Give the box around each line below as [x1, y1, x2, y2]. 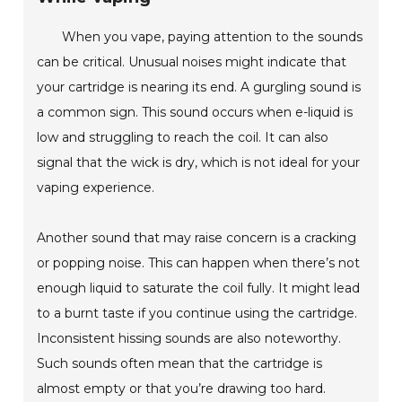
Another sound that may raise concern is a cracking [37, 230, 357, 247]
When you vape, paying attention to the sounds [62, 29, 363, 46]
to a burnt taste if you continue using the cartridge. [37, 305, 358, 322]
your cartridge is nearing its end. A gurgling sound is [37, 79, 362, 96]
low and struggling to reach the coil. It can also [37, 129, 329, 146]
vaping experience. [37, 179, 155, 197]
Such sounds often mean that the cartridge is [37, 355, 323, 372]
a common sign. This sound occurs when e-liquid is [37, 104, 354, 121]
